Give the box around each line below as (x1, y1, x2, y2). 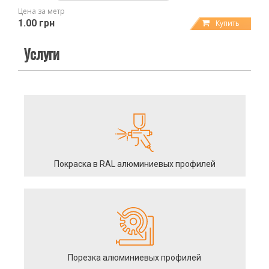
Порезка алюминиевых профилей (68, 252, 202, 262)
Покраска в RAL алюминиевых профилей (53, 159, 216, 169)
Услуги (24, 42, 59, 64)
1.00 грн (18, 17, 55, 29)
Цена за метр (18, 5, 65, 16)
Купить (216, 17, 240, 28)
